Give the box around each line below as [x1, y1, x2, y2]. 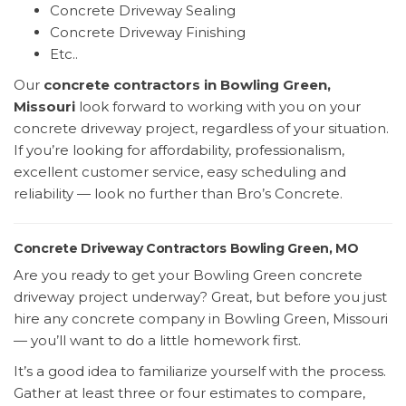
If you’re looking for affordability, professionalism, [14, 140, 344, 159]
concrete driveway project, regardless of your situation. [14, 119, 389, 137]
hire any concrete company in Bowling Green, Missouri [14, 309, 388, 327]
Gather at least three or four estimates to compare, [14, 383, 365, 401]
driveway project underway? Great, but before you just [14, 287, 387, 305]
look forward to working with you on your [75, 97, 361, 115]
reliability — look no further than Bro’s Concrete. [14, 184, 343, 202]
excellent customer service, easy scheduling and [14, 162, 346, 180]
